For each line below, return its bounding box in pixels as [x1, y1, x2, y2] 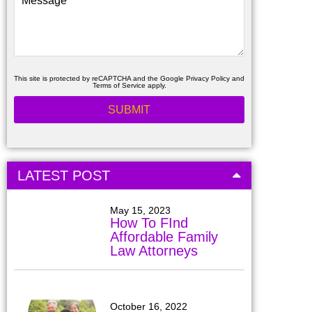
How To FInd [109, 214, 188, 231]
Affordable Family [109, 228, 218, 244]
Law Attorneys [109, 242, 198, 258]
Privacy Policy [186, 74, 230, 82]
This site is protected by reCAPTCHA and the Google [14, 74, 186, 82]
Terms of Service [92, 81, 146, 89]
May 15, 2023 [109, 204, 171, 216]
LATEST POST [17, 167, 110, 183]
